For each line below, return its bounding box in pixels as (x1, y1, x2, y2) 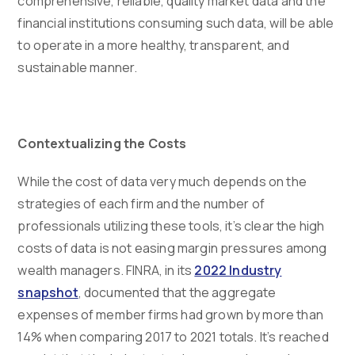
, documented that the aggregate (78, 284, 277, 302)
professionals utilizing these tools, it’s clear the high (17, 217, 325, 235)
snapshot (17, 284, 78, 302)
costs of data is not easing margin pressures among (17, 239, 327, 258)
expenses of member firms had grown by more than (17, 306, 323, 324)
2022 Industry (194, 261, 282, 280)
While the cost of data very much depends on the (17, 173, 307, 191)
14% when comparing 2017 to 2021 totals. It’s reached (17, 328, 329, 346)
